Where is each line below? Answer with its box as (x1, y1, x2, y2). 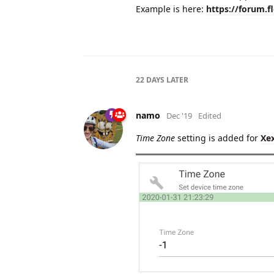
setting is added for (175, 131, 261, 144)
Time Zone (136, 131, 175, 144)
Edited (198, 109, 221, 121)
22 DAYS (136, 74, 165, 85)
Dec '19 (166, 109, 192, 121)
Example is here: (136, 2, 206, 15)
